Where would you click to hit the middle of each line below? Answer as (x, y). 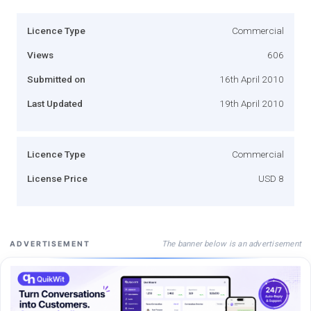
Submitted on (56, 79)
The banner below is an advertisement (231, 243)
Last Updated (55, 103)
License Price (57, 178)
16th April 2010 (252, 79)
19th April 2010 (252, 103)
